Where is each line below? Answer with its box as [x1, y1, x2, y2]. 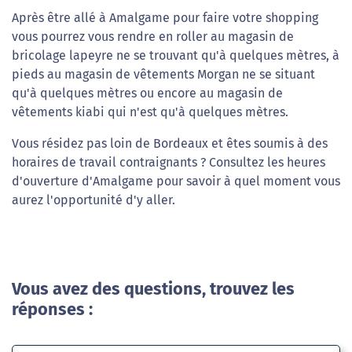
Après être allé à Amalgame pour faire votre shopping [12, 10, 318, 26]
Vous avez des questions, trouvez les [12, 279, 295, 300]
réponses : [12, 299, 93, 321]
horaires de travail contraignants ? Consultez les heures [12, 155, 325, 170]
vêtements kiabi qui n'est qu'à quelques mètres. [12, 104, 288, 120]
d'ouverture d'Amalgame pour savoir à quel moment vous [12, 174, 340, 189]
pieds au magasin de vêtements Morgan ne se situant [12, 67, 315, 82]
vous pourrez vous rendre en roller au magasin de [12, 29, 294, 45]
